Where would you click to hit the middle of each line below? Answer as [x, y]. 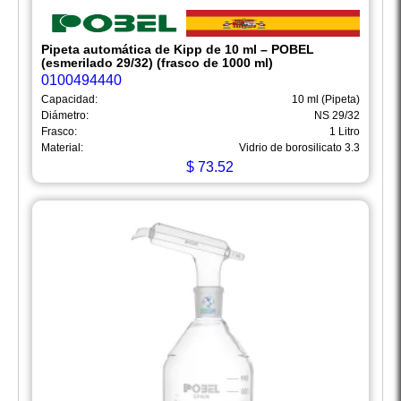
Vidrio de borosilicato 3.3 [299, 148]
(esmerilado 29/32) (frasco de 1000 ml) [157, 63]
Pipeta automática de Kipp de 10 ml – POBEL [178, 50]
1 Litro [345, 132]
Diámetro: [65, 116]
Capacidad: [69, 100]
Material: [62, 148]
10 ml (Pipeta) [326, 100]
